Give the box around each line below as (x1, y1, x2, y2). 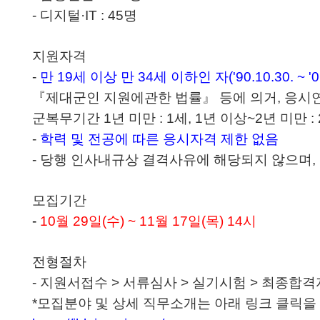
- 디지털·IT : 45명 (32, 8, 137, 23)
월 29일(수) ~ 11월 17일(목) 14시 (56, 214, 256, 229)
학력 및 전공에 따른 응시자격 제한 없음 (40, 131, 279, 146)
